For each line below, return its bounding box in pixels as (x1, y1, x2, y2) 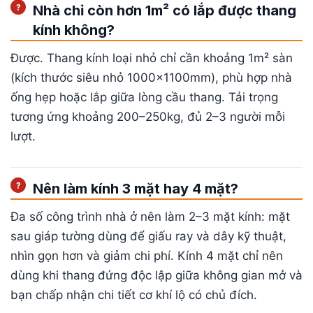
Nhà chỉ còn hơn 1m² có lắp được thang (33, 2, 296, 20)
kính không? (33, 22, 115, 39)
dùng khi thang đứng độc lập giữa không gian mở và (10, 268, 303, 283)
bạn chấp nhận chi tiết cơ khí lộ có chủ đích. (10, 288, 257, 303)
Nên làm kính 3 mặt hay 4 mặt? (33, 180, 238, 198)
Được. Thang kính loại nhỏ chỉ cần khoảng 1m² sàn (10, 51, 293, 66)
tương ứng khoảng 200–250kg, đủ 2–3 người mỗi (10, 110, 285, 124)
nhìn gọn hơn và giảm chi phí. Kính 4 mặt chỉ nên (10, 249, 283, 263)
